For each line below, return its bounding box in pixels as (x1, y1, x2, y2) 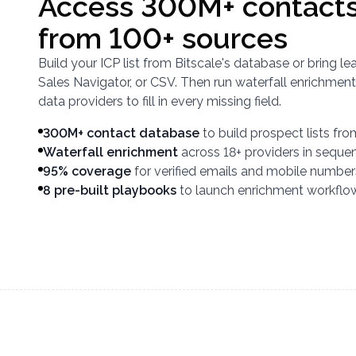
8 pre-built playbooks (43, 183, 176, 198)
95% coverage (43, 164, 131, 179)
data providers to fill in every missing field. (38, 94, 281, 109)
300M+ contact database (43, 126, 199, 141)
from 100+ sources (38, 21, 288, 55)
